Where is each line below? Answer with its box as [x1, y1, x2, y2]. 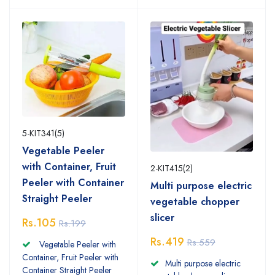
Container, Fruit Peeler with [22, 251, 118, 263]
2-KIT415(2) [150, 161, 193, 174]
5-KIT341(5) [22, 127, 64, 139]
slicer [150, 210, 174, 225]
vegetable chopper [150, 194, 239, 209]
